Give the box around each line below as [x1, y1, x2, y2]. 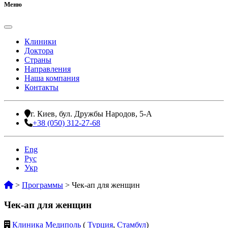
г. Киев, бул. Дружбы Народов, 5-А [31, 109, 152, 119]
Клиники [24, 37, 56, 46]
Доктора [24, 46, 53, 55]
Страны [24, 55, 51, 65]
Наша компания [24, 74, 79, 83]
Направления [24, 65, 71, 74]
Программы [22, 181, 63, 190]
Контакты [24, 83, 59, 92]
